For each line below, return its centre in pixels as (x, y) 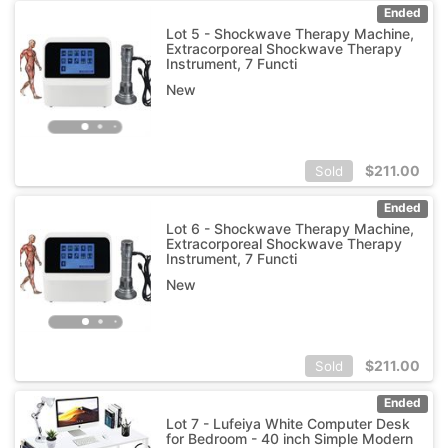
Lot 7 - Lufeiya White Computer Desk (287, 423)
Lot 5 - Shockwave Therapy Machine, (289, 33)
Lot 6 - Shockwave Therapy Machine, (289, 228)
